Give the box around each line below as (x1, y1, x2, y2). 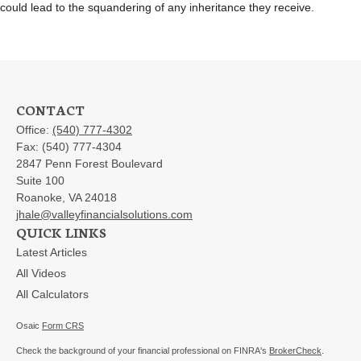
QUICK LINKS (16, 222, 106, 241)
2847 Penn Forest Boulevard (16, 156, 163, 170)
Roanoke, (16, 190, 65, 204)
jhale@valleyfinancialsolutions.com (16, 207, 193, 221)
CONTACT (16, 99, 85, 118)
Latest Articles (16, 245, 87, 259)
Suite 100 (16, 173, 64, 187)
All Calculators (16, 287, 89, 301)
